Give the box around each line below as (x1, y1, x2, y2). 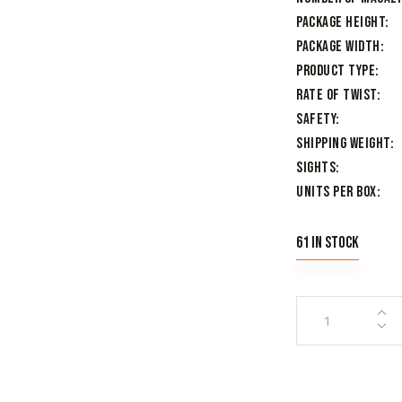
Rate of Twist (296, 86, 377, 105)
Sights (296, 159, 336, 178)
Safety (296, 110, 336, 129)
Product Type (296, 62, 375, 81)
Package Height (296, 13, 385, 32)
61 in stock (296, 232, 359, 252)
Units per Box (296, 183, 377, 202)
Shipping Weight (296, 135, 390, 153)
